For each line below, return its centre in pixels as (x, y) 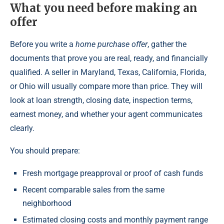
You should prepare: (45, 151)
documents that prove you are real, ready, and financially (109, 58)
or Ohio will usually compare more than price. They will (106, 86)
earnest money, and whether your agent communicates (106, 114)
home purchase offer (111, 44)
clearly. (22, 128)
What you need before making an (104, 8)
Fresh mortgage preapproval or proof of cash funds (113, 173)
